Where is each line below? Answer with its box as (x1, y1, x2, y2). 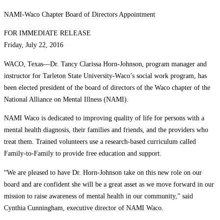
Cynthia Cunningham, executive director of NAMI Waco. (4, 203, 164, 212)
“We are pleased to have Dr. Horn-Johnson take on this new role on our (4, 168, 202, 176)
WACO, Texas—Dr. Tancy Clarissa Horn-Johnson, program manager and (4, 59, 207, 68)
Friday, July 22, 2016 (4, 41, 63, 49)
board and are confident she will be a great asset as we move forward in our (4, 180, 214, 188)
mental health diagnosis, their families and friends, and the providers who (4, 126, 208, 134)
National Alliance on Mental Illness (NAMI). (4, 95, 129, 103)
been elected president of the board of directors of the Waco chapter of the (4, 83, 210, 91)
